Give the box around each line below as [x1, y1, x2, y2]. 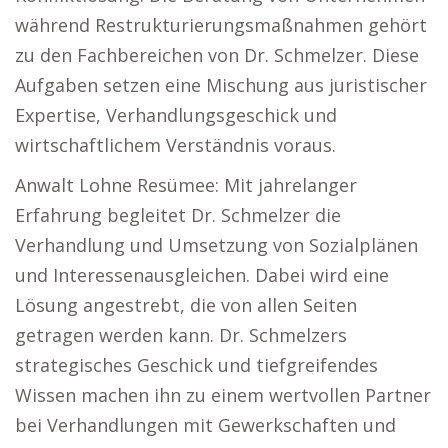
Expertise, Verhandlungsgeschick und [15, 103, 337, 127]
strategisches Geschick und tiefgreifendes [15, 353, 378, 377]
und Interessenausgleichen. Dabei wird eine [15, 263, 389, 287]
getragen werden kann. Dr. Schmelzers [15, 323, 347, 347]
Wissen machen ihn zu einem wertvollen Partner [15, 383, 431, 407]
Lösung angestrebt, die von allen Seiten [15, 293, 357, 317]
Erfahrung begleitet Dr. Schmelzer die [15, 203, 341, 227]
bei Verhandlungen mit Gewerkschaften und [15, 413, 396, 437]
